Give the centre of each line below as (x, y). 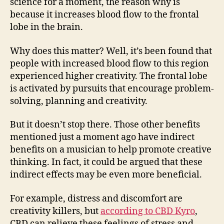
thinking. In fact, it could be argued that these (106, 162)
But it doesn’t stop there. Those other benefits (105, 125)
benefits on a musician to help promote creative (111, 150)
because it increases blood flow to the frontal (104, 15)
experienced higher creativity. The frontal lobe (109, 76)
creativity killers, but (55, 211)
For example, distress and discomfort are (96, 198)
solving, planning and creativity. (79, 101)
